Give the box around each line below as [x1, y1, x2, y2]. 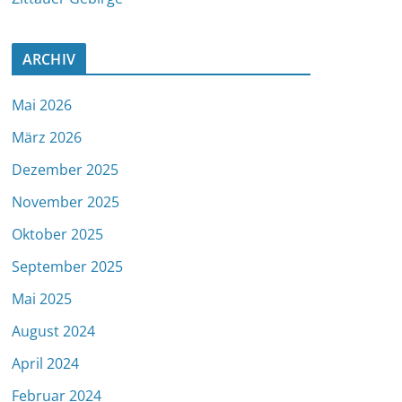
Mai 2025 [12, 288, 72, 309]
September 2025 [12, 256, 123, 276]
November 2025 [12, 191, 119, 212]
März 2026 [12, 127, 82, 147]
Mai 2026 [12, 94, 72, 115]
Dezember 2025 [12, 159, 118, 179]
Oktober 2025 [12, 223, 103, 244]
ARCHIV [22, 48, 75, 69]
